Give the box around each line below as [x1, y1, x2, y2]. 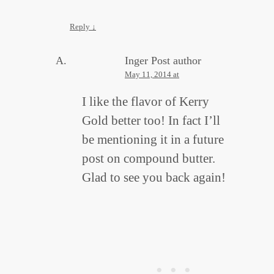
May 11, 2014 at [125, 70, 179, 80]
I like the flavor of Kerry [82, 94, 209, 109]
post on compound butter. [82, 151, 215, 166]
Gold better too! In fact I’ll [82, 113, 220, 128]
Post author [151, 54, 201, 67]
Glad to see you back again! [82, 170, 226, 185]
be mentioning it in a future [82, 132, 224, 147]
